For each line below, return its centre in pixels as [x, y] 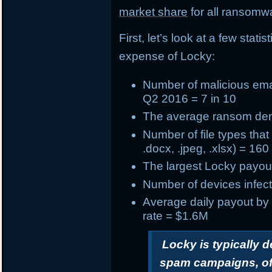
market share [154, 12]
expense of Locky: [167, 56]
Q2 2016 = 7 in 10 [190, 98]
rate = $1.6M [176, 216]
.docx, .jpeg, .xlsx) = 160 [206, 148]
